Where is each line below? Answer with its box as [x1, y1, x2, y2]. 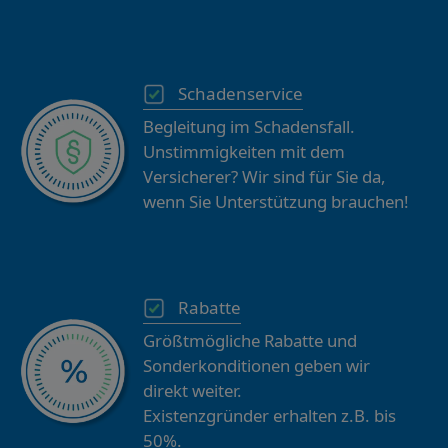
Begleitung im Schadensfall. [142, 115, 355, 139]
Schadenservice [177, 82, 303, 106]
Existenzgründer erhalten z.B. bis [142, 404, 396, 428]
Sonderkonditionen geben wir [142, 354, 370, 378]
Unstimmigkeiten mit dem [142, 140, 345, 164]
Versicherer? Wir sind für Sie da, [142, 165, 386, 189]
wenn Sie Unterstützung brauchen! [142, 190, 409, 214]
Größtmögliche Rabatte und [142, 329, 357, 353]
